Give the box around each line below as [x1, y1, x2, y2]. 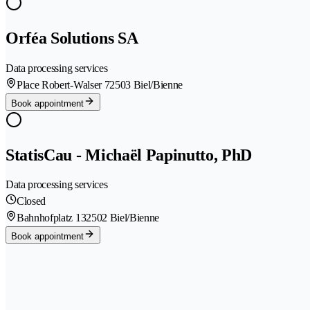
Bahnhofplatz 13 [17, 212, 86, 224]
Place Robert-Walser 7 [17, 78, 110, 91]
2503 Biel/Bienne [109, 78, 183, 91]
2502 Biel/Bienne [86, 212, 160, 224]
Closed [17, 195, 46, 208]
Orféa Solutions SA [6, 28, 138, 47]
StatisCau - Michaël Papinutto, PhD [6, 145, 253, 164]
